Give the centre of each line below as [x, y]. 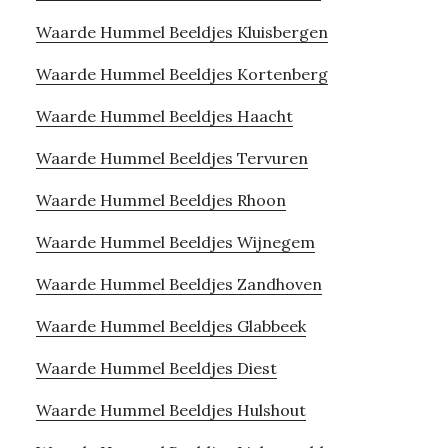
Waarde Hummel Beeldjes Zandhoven [178, 283]
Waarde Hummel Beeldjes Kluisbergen [181, 31]
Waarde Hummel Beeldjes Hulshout [170, 409]
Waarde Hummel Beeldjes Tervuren [171, 157]
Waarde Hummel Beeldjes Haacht [164, 115]
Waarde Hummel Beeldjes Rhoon [160, 199]
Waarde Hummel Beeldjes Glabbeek [170, 325]
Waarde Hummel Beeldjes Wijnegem [175, 241]
